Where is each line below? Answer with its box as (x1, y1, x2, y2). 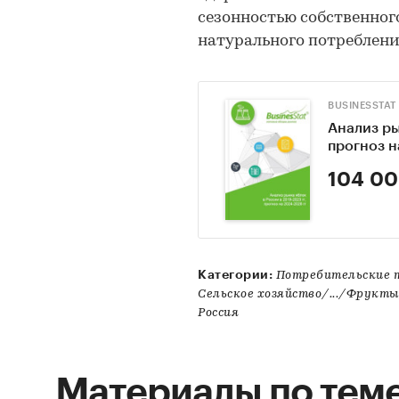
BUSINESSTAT (328, 101, 396, 110)
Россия (198, 305, 239, 320)
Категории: (198, 267, 273, 281)
